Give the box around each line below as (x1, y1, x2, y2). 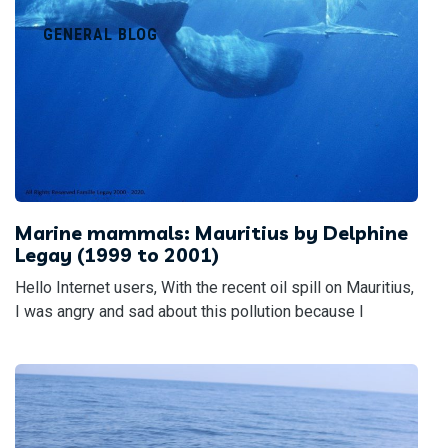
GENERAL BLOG (43, 25, 158, 44)
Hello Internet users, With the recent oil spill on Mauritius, (15, 277, 414, 297)
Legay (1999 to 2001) (15, 242, 219, 267)
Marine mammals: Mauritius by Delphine (15, 220, 408, 245)
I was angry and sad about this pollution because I (15, 301, 364, 321)
